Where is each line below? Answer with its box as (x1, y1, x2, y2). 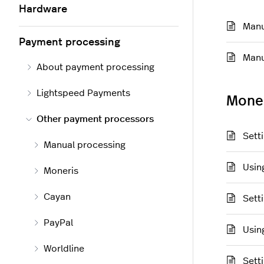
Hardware (19, 4, 67, 15)
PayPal (44, 218, 73, 228)
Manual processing (44, 140, 126, 150)
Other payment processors (37, 114, 154, 124)
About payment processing (37, 62, 154, 72)
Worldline (44, 244, 84, 254)
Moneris (44, 166, 78, 176)
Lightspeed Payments (37, 88, 130, 98)
